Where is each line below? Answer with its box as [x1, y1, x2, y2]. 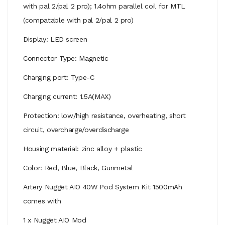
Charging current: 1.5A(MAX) [23, 92, 111, 100]
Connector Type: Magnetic [23, 54, 108, 62]
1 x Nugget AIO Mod [23, 215, 86, 224]
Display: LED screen [23, 35, 87, 43]
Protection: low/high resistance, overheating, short [23, 111, 186, 120]
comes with [23, 196, 61, 205]
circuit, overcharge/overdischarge [23, 125, 129, 134]
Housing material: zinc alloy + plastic [23, 144, 142, 153]
